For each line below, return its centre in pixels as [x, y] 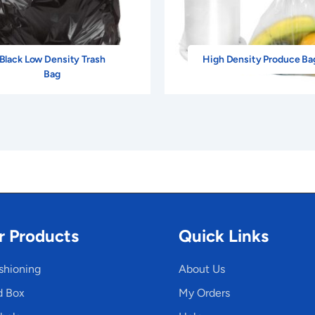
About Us [202, 269]
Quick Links [224, 236]
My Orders [204, 293]
